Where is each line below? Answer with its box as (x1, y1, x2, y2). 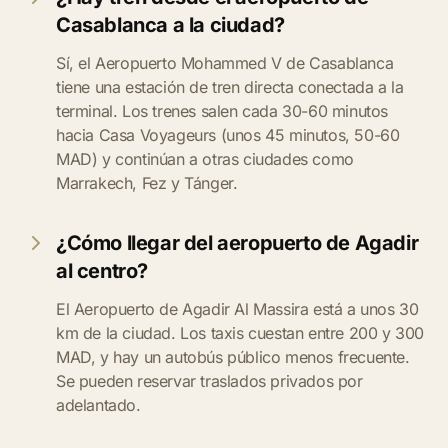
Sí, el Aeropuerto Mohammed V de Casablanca (56, 53, 394, 73)
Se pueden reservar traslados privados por (56, 371, 363, 391)
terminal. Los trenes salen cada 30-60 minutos (56, 101, 389, 121)
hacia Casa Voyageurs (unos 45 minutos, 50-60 (56, 125, 400, 145)
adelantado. (56, 395, 141, 415)
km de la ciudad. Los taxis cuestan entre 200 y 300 (56, 323, 425, 343)
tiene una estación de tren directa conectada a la (56, 77, 404, 97)
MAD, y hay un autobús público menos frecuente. (56, 347, 410, 367)
